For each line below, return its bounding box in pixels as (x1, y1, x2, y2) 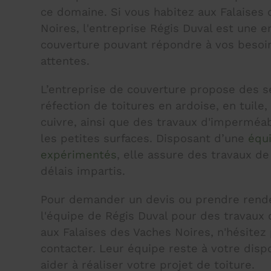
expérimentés (41, 148, 117, 161)
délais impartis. (41, 164, 126, 177)
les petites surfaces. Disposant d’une (41, 131, 249, 145)
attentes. (41, 54, 90, 67)
